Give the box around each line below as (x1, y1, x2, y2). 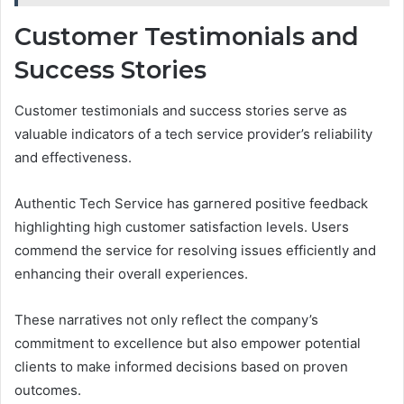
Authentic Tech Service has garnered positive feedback (14, 194, 368, 212)
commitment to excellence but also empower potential (14, 334, 361, 352)
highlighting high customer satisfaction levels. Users (14, 217, 349, 235)
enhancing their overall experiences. (14, 264, 248, 282)
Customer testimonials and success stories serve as (14, 101, 347, 119)
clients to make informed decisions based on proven (14, 357, 348, 375)
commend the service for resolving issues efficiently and (14, 241, 376, 259)
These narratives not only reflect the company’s (14, 310, 318, 328)
